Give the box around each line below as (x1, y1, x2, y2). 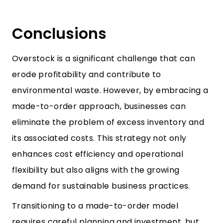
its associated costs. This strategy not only (12, 132, 187, 144)
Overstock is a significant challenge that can (12, 53, 195, 64)
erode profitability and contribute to (12, 69, 161, 80)
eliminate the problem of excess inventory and (12, 116, 204, 128)
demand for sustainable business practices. (12, 180, 190, 192)
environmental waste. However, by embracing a (12, 85, 209, 96)
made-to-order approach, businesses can (12, 101, 186, 112)
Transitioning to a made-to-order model (12, 200, 179, 212)
